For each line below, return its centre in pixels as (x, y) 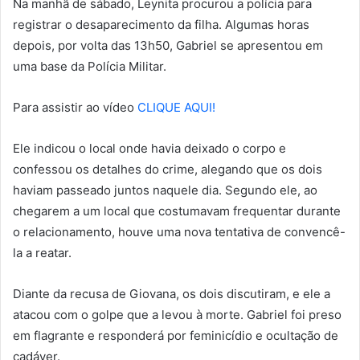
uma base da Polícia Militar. (90, 67)
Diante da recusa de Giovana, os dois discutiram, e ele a (172, 294)
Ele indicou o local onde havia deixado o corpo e (149, 149)
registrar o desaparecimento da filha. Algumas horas (161, 25)
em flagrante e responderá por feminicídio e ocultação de (176, 336)
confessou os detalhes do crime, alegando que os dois (168, 170)
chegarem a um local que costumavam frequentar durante (177, 211)
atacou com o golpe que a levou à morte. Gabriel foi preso (177, 315)
